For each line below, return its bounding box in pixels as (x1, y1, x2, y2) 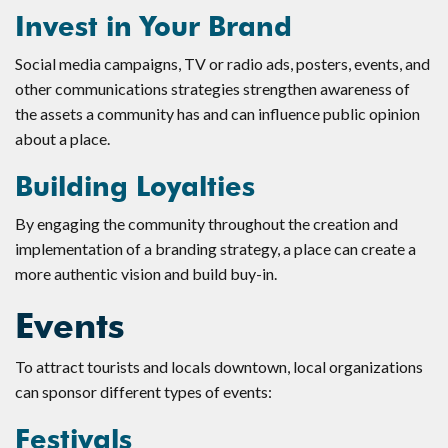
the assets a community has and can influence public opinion (15, 103, 420, 123)
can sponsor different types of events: (15, 381, 272, 401)
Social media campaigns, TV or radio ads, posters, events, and (15, 53, 430, 73)
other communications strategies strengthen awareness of (15, 78, 410, 98)
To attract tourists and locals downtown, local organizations (15, 356, 423, 376)
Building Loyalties (15, 169, 255, 203)
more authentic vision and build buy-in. (15, 263, 277, 283)
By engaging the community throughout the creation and (15, 213, 398, 233)
